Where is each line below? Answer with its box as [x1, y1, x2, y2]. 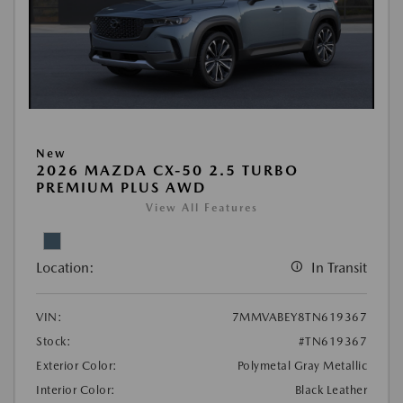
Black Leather [294, 383, 367, 398]
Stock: [36, 335, 71, 349]
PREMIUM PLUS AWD [36, 179, 206, 197]
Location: [36, 259, 94, 277]
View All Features [145, 201, 258, 215]
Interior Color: [36, 383, 116, 398]
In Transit [311, 259, 367, 277]
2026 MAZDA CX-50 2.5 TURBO [36, 162, 299, 180]
